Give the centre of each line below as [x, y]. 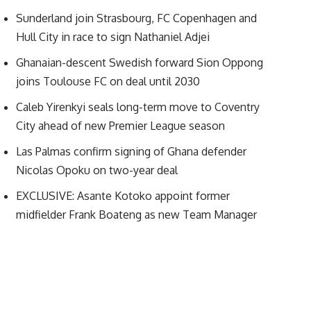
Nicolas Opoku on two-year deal [96, 170]
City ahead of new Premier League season [120, 126]
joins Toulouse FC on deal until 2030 [108, 81]
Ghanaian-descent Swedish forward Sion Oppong [139, 62]
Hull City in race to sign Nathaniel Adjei [112, 37]
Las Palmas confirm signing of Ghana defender [131, 151]
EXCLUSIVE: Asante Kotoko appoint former [123, 196]
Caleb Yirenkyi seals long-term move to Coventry [137, 107]
